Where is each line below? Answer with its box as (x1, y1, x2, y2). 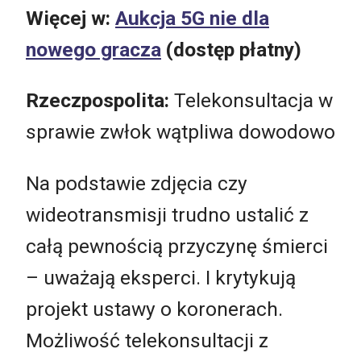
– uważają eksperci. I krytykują (26, 265, 296, 289)
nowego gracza (26, 37, 161, 61)
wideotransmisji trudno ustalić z (26, 202, 309, 226)
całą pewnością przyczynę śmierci (26, 234, 328, 258)
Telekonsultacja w (174, 89, 333, 113)
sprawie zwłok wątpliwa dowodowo (26, 120, 335, 144)
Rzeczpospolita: (26, 89, 174, 113)
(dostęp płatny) (166, 37, 301, 61)
